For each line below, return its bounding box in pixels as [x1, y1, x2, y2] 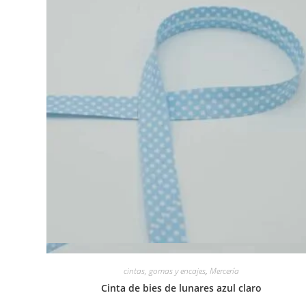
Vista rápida [161, 241, 219, 255]
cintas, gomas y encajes [123, 264, 206, 277]
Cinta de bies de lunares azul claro [100, 281, 262, 294]
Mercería [209, 264, 239, 277]
